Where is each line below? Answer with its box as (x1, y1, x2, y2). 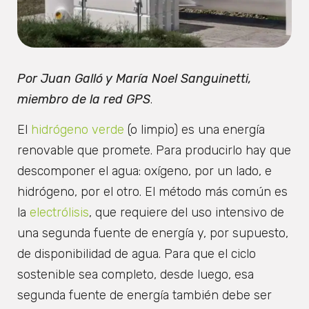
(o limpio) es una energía (124, 121, 265, 137)
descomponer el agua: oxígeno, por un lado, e (17, 163, 272, 179)
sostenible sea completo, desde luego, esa (17, 266, 254, 282)
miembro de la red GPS (17, 91, 150, 107)
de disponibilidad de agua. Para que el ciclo (17, 246, 256, 261)
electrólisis (26, 204, 89, 220)
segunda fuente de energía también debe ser (17, 287, 272, 303)
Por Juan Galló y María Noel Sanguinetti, (17, 70, 252, 86)
